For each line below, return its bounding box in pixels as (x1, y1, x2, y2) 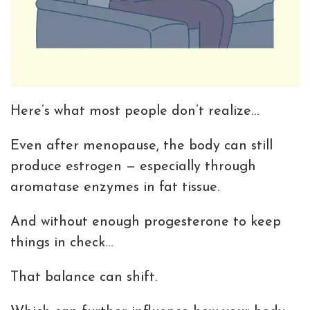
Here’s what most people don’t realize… (10, 104, 259, 118)
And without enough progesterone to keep (10, 215, 281, 229)
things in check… (10, 235, 113, 250)
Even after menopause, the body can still (10, 138, 273, 153)
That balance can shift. (10, 270, 157, 284)
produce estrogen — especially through (10, 159, 256, 174)
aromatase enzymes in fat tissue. (10, 180, 219, 194)
